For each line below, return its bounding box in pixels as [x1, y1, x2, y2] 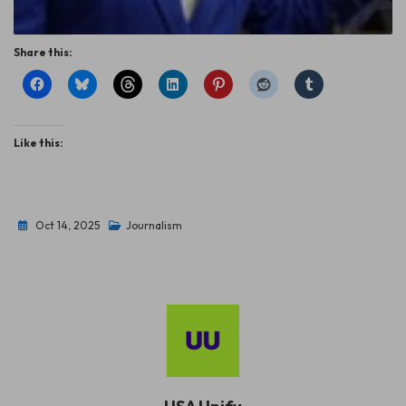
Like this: [14, 135, 63, 150]
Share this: [14, 44, 72, 59]
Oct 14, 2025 [35, 217, 100, 232]
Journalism [126, 217, 182, 232]
